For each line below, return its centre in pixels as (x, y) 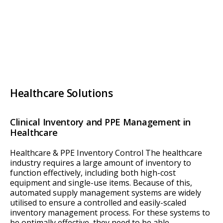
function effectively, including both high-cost (93, 173)
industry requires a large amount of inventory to (101, 163)
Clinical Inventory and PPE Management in (101, 122)
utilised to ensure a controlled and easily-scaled (98, 203)
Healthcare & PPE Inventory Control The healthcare (106, 153)
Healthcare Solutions (61, 93)
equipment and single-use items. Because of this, (101, 183)
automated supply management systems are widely (106, 193)
